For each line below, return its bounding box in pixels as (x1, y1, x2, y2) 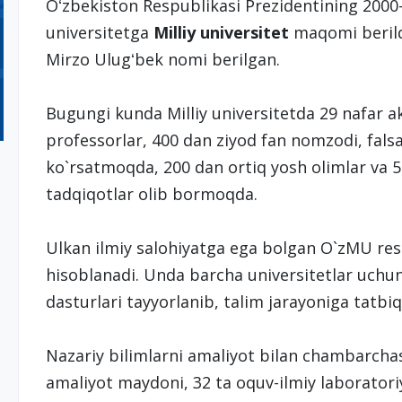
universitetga (45, 22, 153, 43)
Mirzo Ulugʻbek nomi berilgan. (45, 48, 280, 70)
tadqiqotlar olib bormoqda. (45, 183, 258, 205)
